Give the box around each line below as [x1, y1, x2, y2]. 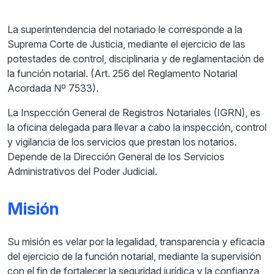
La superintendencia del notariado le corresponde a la [7, 23, 242, 36]
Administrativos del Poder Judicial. [7, 165, 157, 178]
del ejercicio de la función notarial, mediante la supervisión [7, 250, 261, 263]
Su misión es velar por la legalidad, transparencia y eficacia [7, 235, 265, 248]
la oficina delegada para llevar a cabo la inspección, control [7, 121, 267, 134]
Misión [7, 198, 59, 220]
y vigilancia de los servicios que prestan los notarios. [7, 136, 237, 149]
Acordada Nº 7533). [7, 82, 98, 95]
